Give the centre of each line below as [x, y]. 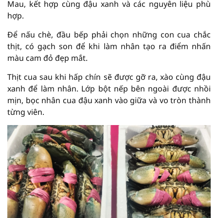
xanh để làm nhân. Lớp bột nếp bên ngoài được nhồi [109, 89]
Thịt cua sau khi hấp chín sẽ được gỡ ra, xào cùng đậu [109, 77]
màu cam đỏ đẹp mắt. [47, 58]
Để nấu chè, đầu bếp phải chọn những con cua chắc [109, 35]
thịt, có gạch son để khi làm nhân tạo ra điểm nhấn [109, 46]
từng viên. [26, 112]
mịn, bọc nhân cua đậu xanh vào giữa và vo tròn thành [109, 100]
